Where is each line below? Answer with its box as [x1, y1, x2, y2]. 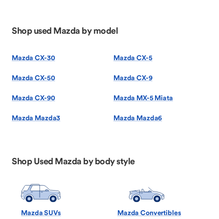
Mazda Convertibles [117, 208, 181, 218]
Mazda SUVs [21, 208, 61, 218]
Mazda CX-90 [12, 93, 55, 102]
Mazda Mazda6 [113, 113, 162, 122]
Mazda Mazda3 [12, 113, 61, 122]
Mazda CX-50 [12, 73, 55, 82]
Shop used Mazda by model [12, 25, 118, 36]
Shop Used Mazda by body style [12, 155, 135, 167]
